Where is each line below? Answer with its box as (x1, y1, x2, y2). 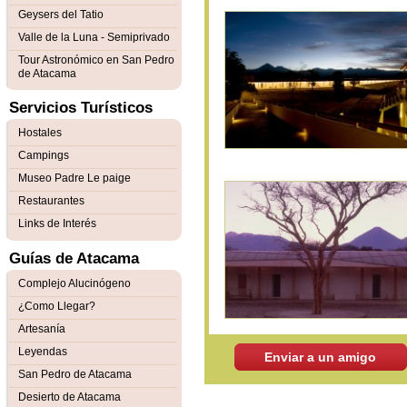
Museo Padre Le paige (18, 172, 131, 184)
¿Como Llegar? (18, 300, 95, 313)
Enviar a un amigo (264, 350, 376, 365)
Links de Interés (18, 217, 96, 230)
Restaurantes (18, 194, 84, 207)
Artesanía (18, 323, 65, 335)
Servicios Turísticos (9, 99, 153, 116)
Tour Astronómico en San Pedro (18, 54, 174, 66)
